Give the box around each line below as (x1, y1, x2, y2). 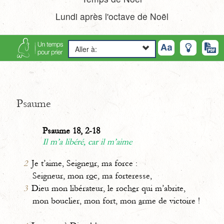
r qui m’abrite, (136, 183, 185, 193)
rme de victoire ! (142, 196, 200, 206)
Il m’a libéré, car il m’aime (42, 136, 132, 147)
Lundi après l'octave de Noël (55, 10, 168, 22)
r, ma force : (94, 158, 137, 168)
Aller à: (75, 44, 97, 54)
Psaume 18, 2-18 (42, 125, 100, 136)
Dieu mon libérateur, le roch (31, 183, 132, 193)
